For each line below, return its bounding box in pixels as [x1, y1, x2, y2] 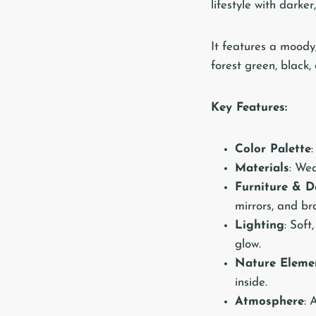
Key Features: [211, 101, 287, 114]
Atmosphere [235, 295, 304, 308]
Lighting [235, 219, 284, 231]
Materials [235, 162, 289, 174]
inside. [235, 276, 267, 288]
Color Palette [235, 142, 311, 155]
